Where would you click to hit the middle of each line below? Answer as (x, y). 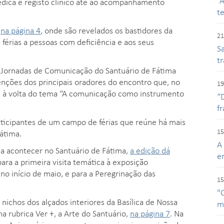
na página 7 (150, 213)
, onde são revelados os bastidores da (106, 30)
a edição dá (150, 150)
